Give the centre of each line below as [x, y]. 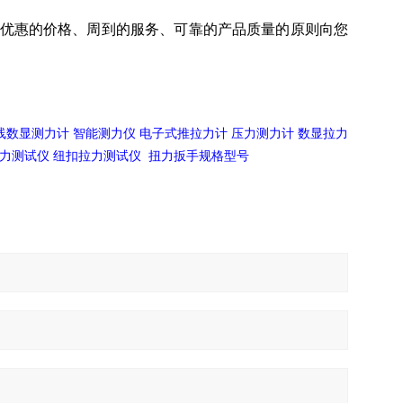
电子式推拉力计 [184, 134]
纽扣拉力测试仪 [99, 156]
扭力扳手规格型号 [199, 156]
